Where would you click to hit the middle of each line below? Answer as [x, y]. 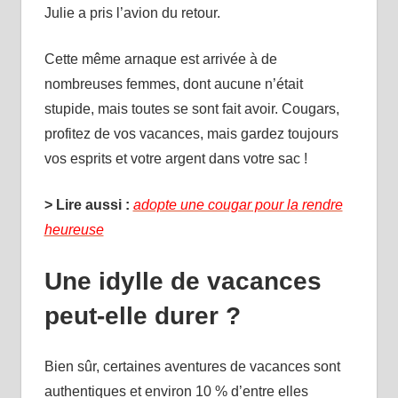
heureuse [74, 229]
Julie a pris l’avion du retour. [132, 12]
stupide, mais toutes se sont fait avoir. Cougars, [191, 108]
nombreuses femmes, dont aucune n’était [173, 84]
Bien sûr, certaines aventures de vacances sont [192, 366]
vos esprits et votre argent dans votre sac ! [175, 158]
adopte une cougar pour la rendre [238, 204]
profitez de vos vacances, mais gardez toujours [191, 133]
